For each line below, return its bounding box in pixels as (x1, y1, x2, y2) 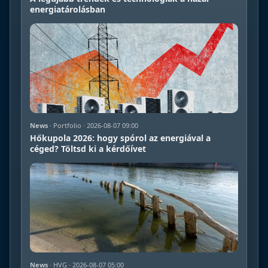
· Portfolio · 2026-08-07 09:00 (48, 120, 138, 130)
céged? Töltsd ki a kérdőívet (30, 142, 146, 154)
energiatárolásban (30, 3, 105, 15)
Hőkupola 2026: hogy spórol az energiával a (30, 132, 211, 144)
